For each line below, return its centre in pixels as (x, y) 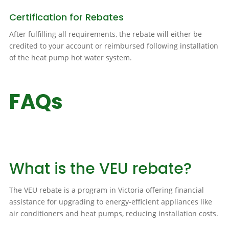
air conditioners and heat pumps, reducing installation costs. (113, 214)
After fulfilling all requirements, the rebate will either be (105, 34)
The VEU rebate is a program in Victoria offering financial (106, 190)
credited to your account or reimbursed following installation (113, 46)
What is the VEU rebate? (100, 169)
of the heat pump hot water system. (70, 58)
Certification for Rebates (66, 17)
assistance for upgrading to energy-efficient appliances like (110, 202)
